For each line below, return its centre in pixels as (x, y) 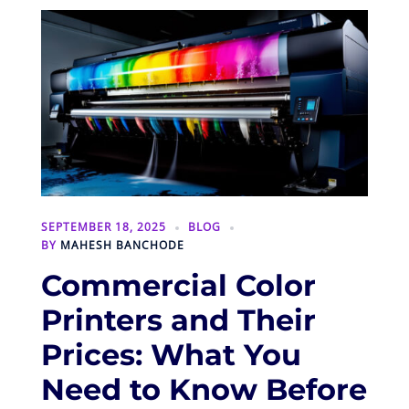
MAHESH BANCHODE (122, 245)
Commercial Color (178, 285)
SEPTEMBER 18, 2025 (104, 226)
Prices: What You (171, 354)
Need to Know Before (204, 389)
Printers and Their (178, 320)
